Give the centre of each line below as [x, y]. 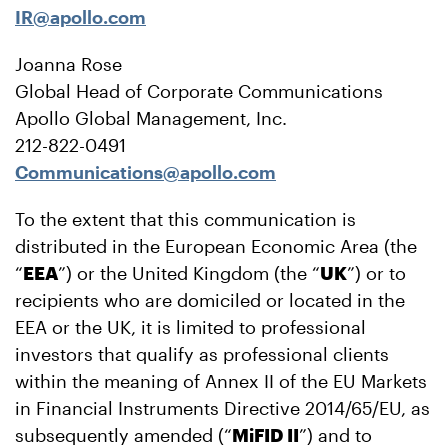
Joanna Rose [68, 64]
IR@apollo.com [80, 17]
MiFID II [265, 435]
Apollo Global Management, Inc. [151, 118]
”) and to [335, 435]
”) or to [376, 273]
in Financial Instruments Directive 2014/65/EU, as [222, 408]
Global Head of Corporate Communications [199, 91]
